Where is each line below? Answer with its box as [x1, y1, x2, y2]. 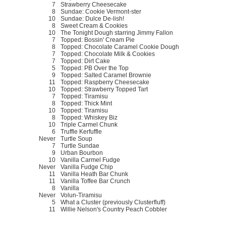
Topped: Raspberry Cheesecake [61, 78, 149, 86]
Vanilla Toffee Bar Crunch [61, 177, 130, 185]
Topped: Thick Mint [61, 99, 112, 107]
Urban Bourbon [61, 149, 103, 156]
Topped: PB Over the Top [61, 64, 129, 72]
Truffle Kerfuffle [61, 128, 102, 135]
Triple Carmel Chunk [61, 121, 118, 128]
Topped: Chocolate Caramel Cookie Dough [61, 43, 179, 50]
